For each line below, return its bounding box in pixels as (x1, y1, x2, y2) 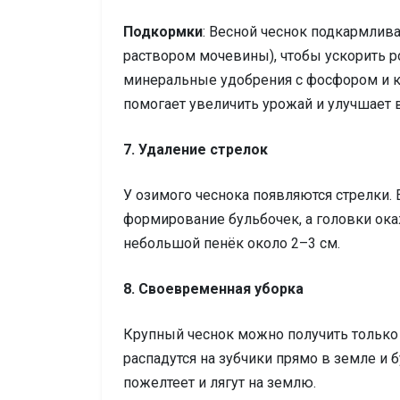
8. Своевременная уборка (123, 280, 304, 298)
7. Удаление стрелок (123, 141, 268, 159)
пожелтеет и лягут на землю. (123, 374, 316, 392)
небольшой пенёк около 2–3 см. (123, 235, 340, 253)
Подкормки (123, 23, 203, 41)
